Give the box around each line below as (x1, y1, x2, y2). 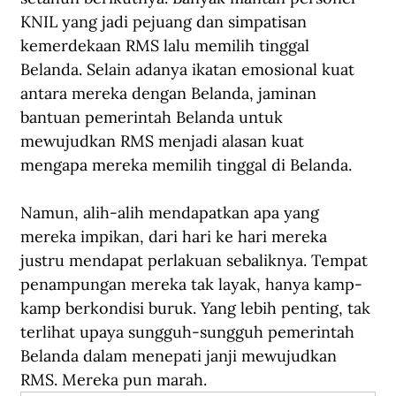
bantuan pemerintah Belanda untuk (20, 107, 287, 128)
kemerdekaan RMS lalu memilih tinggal (20, 35, 314, 57)
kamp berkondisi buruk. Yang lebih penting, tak (20, 298, 375, 319)
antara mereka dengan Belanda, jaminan (20, 83, 321, 104)
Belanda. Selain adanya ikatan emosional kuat (20, 59, 359, 80)
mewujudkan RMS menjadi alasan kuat (20, 131, 308, 152)
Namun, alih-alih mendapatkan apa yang (20, 202, 324, 224)
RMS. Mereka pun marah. (20, 369, 207, 391)
